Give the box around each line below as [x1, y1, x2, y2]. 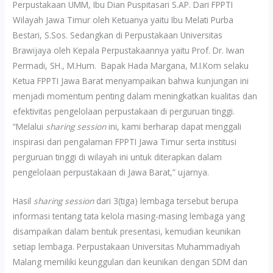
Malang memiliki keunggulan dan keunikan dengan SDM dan [13, 256, 248, 268]
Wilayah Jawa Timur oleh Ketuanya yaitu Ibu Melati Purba [13, 14, 234, 26]
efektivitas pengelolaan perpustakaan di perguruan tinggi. [13, 105, 235, 118]
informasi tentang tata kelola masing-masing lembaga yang [13, 210, 246, 222]
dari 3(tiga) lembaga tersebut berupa [96, 195, 239, 207]
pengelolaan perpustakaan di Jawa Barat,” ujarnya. [13, 166, 210, 179]
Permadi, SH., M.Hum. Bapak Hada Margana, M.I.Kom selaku [13, 60, 249, 72]
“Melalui [13, 121, 46, 133]
